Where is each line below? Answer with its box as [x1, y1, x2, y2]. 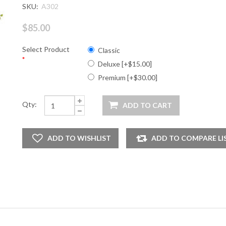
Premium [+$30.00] [97, 73, 157, 82]
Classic [97, 46, 120, 54]
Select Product [22, 45, 70, 53]
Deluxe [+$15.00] [97, 60, 152, 68]
